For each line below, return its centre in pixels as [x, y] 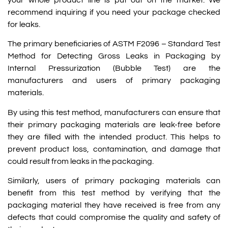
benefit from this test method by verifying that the [114, 193]
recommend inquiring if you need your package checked [114, 12]
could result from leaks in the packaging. [81, 161]
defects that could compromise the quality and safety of [114, 218]
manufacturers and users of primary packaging [114, 81]
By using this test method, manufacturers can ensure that [114, 112]
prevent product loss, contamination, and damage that [114, 149]
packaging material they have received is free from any [114, 205]
